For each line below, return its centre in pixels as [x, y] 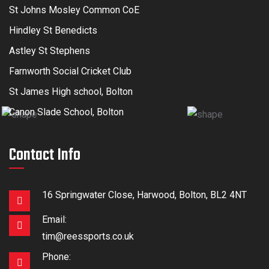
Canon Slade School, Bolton [66, 112]
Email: [54, 219]
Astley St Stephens [50, 50]
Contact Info [45, 155]
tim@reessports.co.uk [88, 236]
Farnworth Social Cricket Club [70, 71]
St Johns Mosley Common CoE [74, 10]
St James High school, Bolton [71, 91]
